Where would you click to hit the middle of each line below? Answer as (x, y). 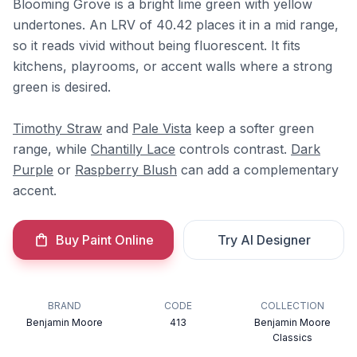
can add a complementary (258, 170)
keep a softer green (253, 128)
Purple (33, 170)
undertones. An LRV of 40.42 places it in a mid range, (176, 25)
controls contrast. (233, 149)
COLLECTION (292, 306)
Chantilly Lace (133, 149)
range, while (52, 149)
